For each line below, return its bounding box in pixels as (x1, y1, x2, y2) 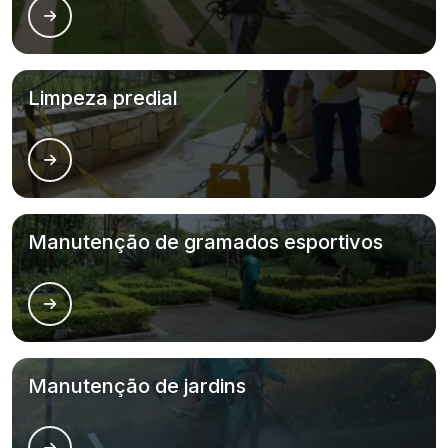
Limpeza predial (28, 86, 178, 110)
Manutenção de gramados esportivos (28, 230, 383, 254)
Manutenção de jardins (28, 374, 246, 398)
